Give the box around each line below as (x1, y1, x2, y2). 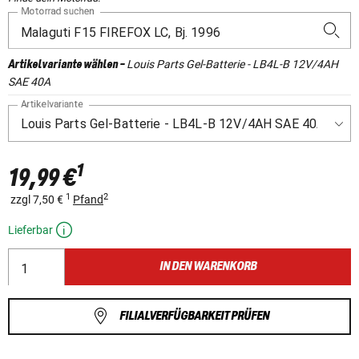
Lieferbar (8, 224, 53, 237)
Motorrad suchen (21, 6, 95, 18)
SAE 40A (8, 75, 50, 89)
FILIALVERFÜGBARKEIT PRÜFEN (119, 309, 269, 324)
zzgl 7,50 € (10, 193, 63, 207)
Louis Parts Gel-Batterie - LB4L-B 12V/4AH (127, 58, 338, 71)
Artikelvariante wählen (8, 58, 118, 72)
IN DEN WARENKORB (159, 260, 257, 274)
